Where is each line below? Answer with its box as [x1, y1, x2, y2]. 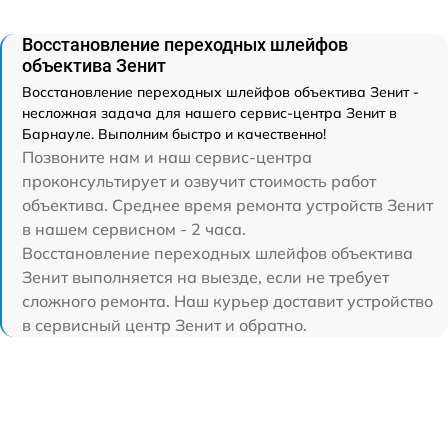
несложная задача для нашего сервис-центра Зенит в [22, 104, 397, 122]
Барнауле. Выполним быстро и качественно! [22, 125, 326, 143]
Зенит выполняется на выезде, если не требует [22, 267, 389, 287]
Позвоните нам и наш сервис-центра [22, 147, 312, 167]
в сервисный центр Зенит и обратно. [22, 315, 307, 335]
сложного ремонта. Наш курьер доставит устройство [22, 291, 433, 311]
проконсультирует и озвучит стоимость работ [22, 171, 376, 191]
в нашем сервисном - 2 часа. [22, 219, 246, 239]
